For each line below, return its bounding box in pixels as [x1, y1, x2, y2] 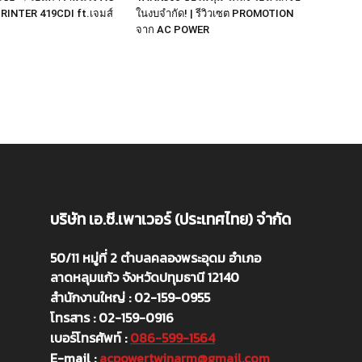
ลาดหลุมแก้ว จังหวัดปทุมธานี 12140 [50, 267, 239, 287]
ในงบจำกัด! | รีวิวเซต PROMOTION [136, 6, 293, 19]
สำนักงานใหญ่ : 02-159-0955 [50, 287, 210, 307]
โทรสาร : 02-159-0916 [50, 307, 174, 327]
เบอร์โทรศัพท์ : [50, 327, 130, 347]
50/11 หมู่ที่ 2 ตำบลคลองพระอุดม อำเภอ [50, 247, 261, 267]
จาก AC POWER [136, 23, 209, 36]
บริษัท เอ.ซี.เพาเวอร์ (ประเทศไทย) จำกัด [50, 207, 291, 231]
